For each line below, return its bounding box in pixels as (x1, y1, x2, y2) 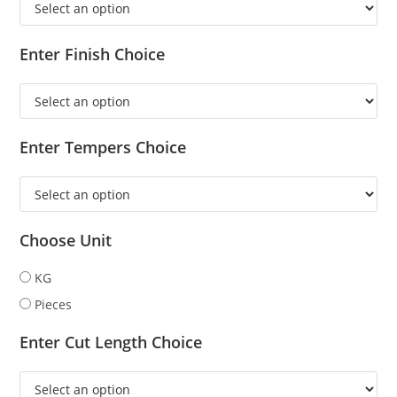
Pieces (35, 296, 73, 314)
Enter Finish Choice (19, 43, 166, 66)
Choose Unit (19, 230, 113, 252)
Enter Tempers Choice (19, 136, 187, 159)
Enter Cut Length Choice (19, 331, 203, 354)
